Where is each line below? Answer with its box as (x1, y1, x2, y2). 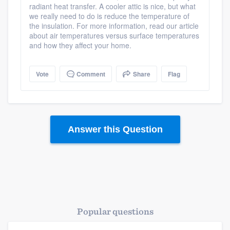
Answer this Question (67, 124, 163, 135)
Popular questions (76, 206, 154, 217)
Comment (75, 69, 105, 79)
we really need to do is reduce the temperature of (29, 11, 189, 21)
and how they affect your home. (29, 40, 131, 50)
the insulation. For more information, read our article (29, 21, 199, 31)
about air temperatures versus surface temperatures (29, 30, 199, 41)
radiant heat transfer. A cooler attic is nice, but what (29, 1, 196, 11)
